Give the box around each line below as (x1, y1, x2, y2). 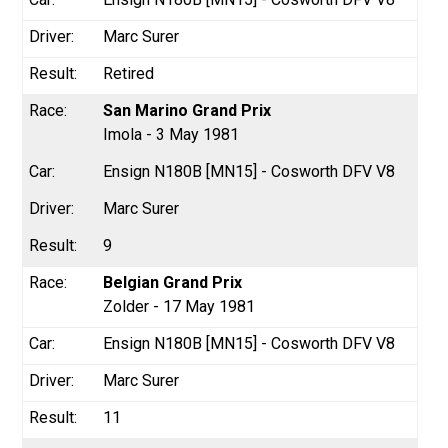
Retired (103, 63, 155, 83)
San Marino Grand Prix (103, 100, 272, 120)
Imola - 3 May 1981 (103, 124, 240, 144)
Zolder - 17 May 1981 (103, 296, 256, 316)
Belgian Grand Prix (103, 272, 243, 292)
